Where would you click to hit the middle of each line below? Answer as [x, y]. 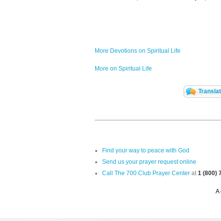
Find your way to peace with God [146, 151]
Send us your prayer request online [149, 162]
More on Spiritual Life [123, 69]
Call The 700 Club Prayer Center [146, 173]
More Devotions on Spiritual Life [138, 51]
